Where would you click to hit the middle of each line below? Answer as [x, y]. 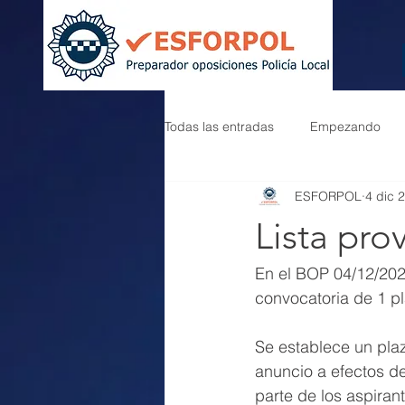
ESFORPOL [328, 196]
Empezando [345, 126]
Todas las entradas [219, 126]
